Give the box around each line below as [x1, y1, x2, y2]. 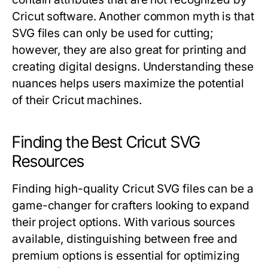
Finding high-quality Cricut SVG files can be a [12, 182, 254, 196]
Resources [12, 151, 84, 172]
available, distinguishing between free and [12, 232, 238, 246]
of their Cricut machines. [12, 93, 142, 108]
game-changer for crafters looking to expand [12, 199, 249, 213]
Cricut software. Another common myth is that [12, 10, 254, 24]
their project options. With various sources [12, 215, 235, 230]
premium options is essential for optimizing [12, 249, 240, 263]
